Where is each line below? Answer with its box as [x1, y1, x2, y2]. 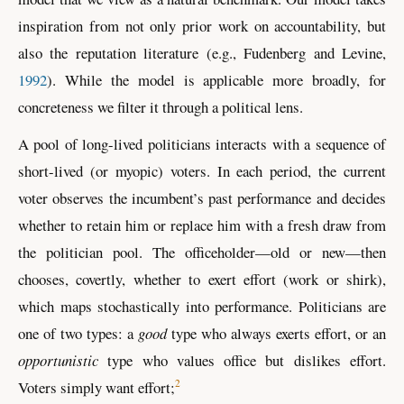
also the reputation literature [18, 41, 207, 63]
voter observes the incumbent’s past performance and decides [18, 187, 386, 208]
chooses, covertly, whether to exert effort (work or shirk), [18, 268, 386, 289]
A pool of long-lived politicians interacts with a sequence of [18, 133, 386, 154]
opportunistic [18, 349, 98, 371]
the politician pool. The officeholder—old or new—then [18, 241, 386, 262]
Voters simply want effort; [18, 376, 175, 398]
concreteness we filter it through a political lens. [18, 96, 303, 117]
